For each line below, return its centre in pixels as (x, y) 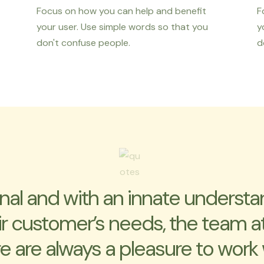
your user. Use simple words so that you (123, 27)
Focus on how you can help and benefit (122, 11)
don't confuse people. (84, 43)
